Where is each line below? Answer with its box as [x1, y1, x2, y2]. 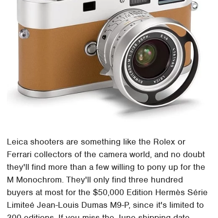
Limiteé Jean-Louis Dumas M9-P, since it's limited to [7, 199, 204, 210]
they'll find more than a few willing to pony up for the [7, 161, 206, 172]
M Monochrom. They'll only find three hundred [7, 174, 183, 185]
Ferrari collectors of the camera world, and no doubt [7, 148, 205, 160]
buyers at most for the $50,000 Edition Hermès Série [7, 186, 208, 198]
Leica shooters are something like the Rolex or [7, 136, 186, 147]
